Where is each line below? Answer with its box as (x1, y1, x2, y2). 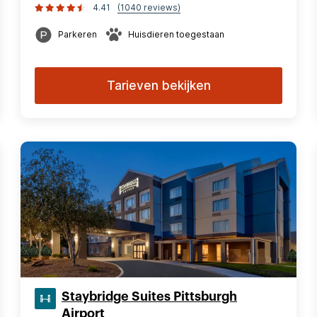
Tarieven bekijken (106, 79, 211, 93)
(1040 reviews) (117, 2, 180, 13)
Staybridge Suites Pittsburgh (62, 290, 237, 303)
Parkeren (58, 29, 97, 40)
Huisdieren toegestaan (128, 29, 224, 40)
